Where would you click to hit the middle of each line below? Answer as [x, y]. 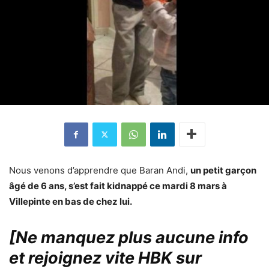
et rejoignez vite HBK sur [105, 258]
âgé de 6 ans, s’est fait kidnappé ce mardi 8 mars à [118, 186]
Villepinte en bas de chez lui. [71, 201]
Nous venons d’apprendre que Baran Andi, [100, 170]
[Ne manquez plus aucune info [129, 237]
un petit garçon [223, 170]
